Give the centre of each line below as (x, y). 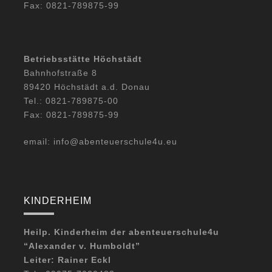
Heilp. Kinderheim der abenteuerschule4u (121, 232)
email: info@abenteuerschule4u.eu (100, 141)
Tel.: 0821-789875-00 (71, 100)
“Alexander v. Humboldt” (82, 246)
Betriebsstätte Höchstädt (83, 59)
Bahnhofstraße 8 (60, 73)
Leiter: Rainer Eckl (67, 260)
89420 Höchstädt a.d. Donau (87, 87)
